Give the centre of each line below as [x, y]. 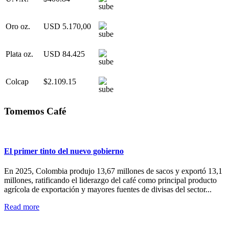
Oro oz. [18, 27]
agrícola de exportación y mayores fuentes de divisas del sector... [108, 190]
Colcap [17, 82]
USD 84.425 [64, 54]
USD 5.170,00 [67, 27]
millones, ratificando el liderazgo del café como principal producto [110, 180]
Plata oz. [19, 54]
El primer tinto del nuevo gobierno [64, 151]
